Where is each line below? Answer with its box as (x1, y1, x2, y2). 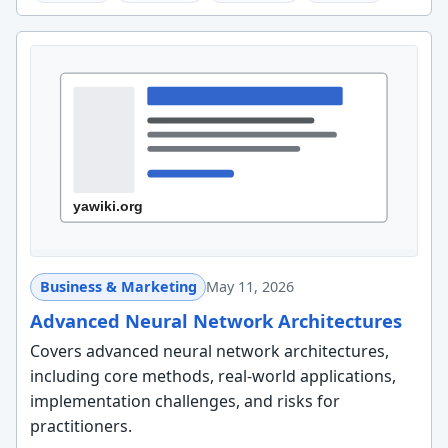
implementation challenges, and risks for (29, 390, 340, 413)
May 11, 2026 (206, 277, 295, 297)
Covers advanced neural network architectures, (29, 340, 389, 363)
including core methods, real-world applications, (29, 365, 396, 388)
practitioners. (29, 415, 132, 438)
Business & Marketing (39, 277, 197, 297)
